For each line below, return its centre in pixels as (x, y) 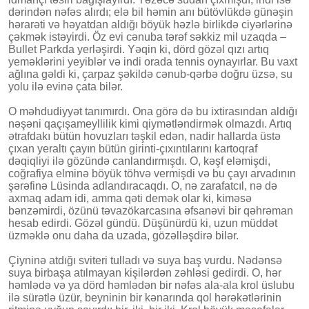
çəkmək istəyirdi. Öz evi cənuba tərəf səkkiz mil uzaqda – (147, 37)
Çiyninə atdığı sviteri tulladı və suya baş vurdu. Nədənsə (145, 260)
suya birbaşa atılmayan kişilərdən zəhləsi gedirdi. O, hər (145, 272)
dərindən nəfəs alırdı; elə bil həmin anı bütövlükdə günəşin (151, 12)
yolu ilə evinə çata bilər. (66, 86)
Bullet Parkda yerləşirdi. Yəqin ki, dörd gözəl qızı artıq (139, 49)
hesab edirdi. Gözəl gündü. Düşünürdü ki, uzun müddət (143, 223)
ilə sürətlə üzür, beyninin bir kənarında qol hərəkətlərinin (145, 297)
